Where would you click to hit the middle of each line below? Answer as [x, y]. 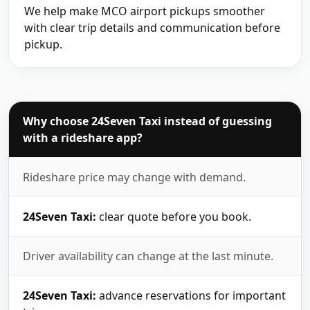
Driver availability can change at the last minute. [148, 256]
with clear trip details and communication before [152, 27]
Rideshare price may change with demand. [134, 177]
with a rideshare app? [83, 138]
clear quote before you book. [174, 217]
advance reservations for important [191, 296]
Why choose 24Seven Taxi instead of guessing [147, 121]
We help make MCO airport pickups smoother [144, 11]
